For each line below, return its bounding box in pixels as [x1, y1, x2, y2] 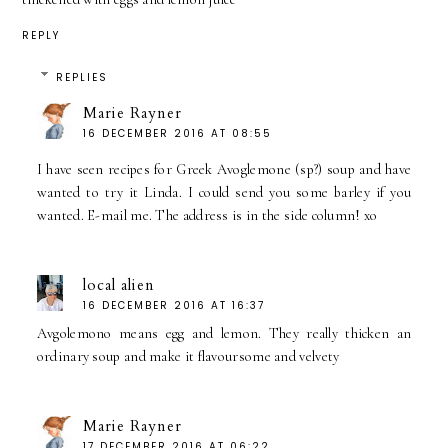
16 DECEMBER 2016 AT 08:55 [82, 126, 272, 142]
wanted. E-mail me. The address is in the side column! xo [36, 207, 378, 225]
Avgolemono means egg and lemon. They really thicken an [36, 325, 412, 343]
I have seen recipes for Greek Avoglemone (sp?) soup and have [36, 161, 412, 179]
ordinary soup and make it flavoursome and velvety [36, 348, 340, 366]
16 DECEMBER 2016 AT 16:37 [82, 298, 265, 314]
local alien [82, 275, 155, 296]
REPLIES [56, 70, 109, 86]
